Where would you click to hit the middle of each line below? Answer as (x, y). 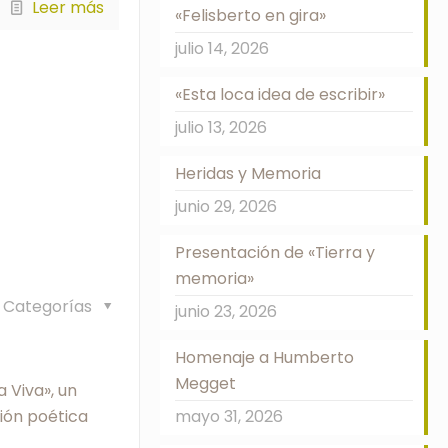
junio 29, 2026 (225, 206)
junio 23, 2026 (225, 311)
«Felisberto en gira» (250, 15)
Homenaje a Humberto (264, 357)
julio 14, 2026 (221, 48)
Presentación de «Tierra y (274, 252)
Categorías (50, 306)
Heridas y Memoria (247, 173)
